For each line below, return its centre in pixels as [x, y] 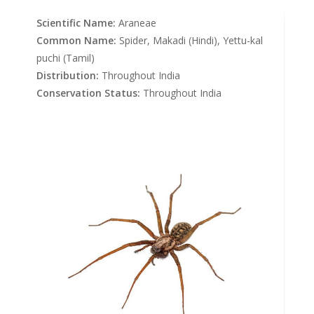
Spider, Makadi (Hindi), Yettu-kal [190, 41]
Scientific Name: [76, 23]
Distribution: [68, 76]
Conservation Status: [89, 93]
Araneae [136, 23]
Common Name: [77, 41]
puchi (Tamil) [66, 58]
